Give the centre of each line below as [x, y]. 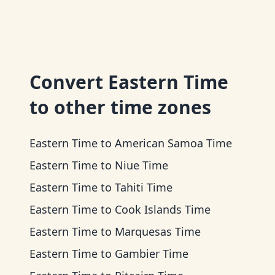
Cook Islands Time [163, 209]
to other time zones [120, 107]
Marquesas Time [158, 231]
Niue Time [141, 165]
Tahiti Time [144, 187]
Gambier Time [152, 254]
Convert [69, 82]
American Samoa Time [173, 143]
